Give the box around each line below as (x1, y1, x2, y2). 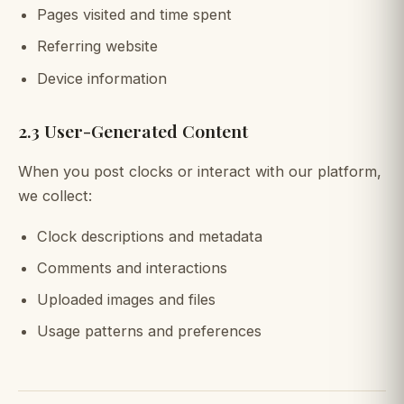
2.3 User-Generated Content (18, 118, 248, 142)
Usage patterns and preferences (36, 322, 262, 341)
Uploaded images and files (36, 290, 216, 309)
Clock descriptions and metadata (36, 226, 262, 245)
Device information (36, 69, 167, 87)
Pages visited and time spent (36, 5, 232, 24)
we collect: (18, 187, 92, 206)
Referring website (36, 37, 158, 56)
